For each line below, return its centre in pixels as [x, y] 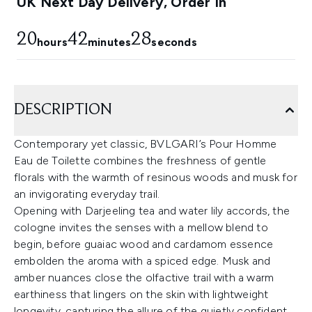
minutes [110, 42]
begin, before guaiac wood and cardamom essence [144, 244]
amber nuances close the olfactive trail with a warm [144, 278]
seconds [174, 42]
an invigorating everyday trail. [87, 194]
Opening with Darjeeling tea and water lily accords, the [152, 211]
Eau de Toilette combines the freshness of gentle [140, 161]
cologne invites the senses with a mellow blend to [141, 227]
